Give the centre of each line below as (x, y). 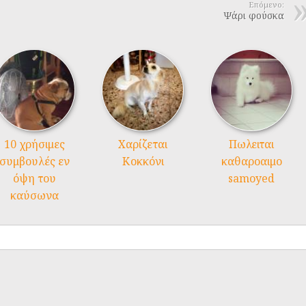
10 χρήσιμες (34, 144)
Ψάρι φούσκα (254, 16)
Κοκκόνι (143, 162)
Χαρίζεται (143, 144)
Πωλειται (251, 144)
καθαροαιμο (251, 162)
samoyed (251, 179)
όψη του (34, 179)
